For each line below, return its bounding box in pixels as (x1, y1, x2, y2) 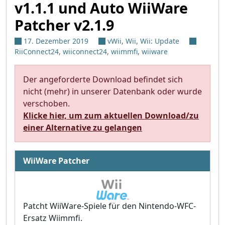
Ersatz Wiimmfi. (23, 212, 82, 223)
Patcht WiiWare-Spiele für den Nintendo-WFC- (23, 200, 196, 211)
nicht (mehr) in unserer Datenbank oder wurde (23, 86, 202, 97)
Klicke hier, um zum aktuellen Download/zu (23, 110, 199, 122)
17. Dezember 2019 (24, 36, 88, 46)
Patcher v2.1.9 (15, 15, 114, 35)
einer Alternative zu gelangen (23, 122, 142, 134)
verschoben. (23, 98, 70, 109)
